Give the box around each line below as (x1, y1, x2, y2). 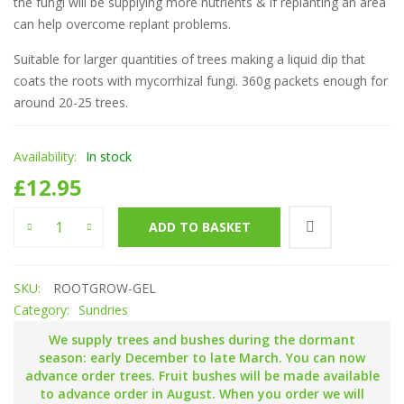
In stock (86, 148, 132, 166)
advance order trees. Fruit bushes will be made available (24, 367, 380, 385)
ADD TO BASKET (148, 218, 251, 236)
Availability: (14, 148, 77, 166)
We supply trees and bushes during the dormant (49, 331, 355, 349)
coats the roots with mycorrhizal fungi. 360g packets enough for (14, 72, 388, 90)
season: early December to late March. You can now (39, 349, 365, 367)
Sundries (78, 301, 128, 319)
